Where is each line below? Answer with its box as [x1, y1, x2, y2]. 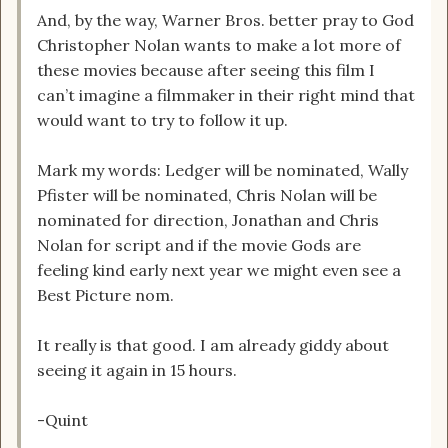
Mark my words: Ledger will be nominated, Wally [37, 160, 408, 181]
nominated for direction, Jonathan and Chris [37, 210, 379, 231]
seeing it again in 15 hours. [37, 360, 237, 381]
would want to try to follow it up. [37, 110, 288, 131]
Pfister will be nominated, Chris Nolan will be [37, 185, 377, 206]
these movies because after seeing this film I [37, 60, 375, 81]
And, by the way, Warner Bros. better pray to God [37, 10, 414, 31]
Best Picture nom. [37, 285, 174, 306]
